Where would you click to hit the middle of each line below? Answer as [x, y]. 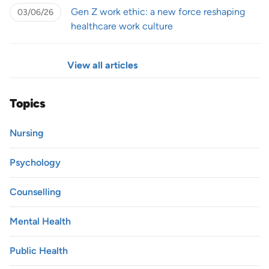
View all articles [102, 65]
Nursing [27, 133]
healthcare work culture [122, 26]
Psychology [35, 162]
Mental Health [40, 221]
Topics [27, 103]
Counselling [35, 192]
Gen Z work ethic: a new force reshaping [158, 11]
